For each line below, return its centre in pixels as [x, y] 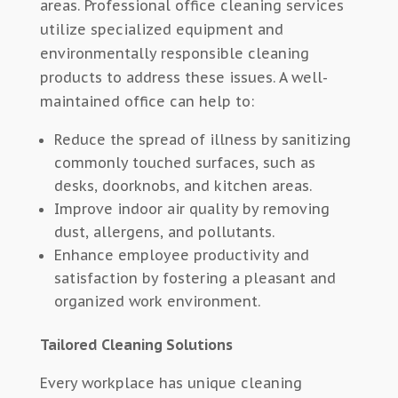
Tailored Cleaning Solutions [136, 345]
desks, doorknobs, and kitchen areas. [183, 186]
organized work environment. [157, 302]
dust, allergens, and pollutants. [164, 232]
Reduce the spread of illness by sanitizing [202, 140]
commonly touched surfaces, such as [184, 163]
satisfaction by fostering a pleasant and [195, 279]
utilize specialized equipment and [161, 30]
